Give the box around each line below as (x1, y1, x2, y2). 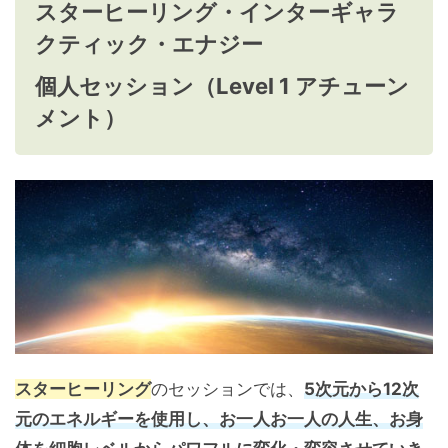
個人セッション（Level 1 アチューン (35, 73, 409, 100)
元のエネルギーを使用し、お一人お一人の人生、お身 (15, 409, 423, 430)
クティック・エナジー (35, 31, 263, 58)
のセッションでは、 (151, 379, 304, 400)
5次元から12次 (304, 379, 419, 400)
